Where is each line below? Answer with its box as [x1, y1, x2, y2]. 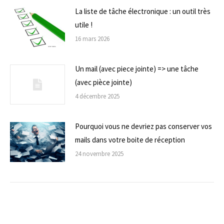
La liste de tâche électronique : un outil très [75, 6, 210, 16]
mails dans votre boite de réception [75, 134, 185, 144]
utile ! [75, 19, 92, 29]
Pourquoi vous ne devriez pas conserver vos [75, 121, 212, 131]
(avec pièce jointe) [75, 77, 132, 87]
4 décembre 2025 [75, 91, 119, 100]
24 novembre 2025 [75, 149, 123, 158]
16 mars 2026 [75, 34, 109, 43]
